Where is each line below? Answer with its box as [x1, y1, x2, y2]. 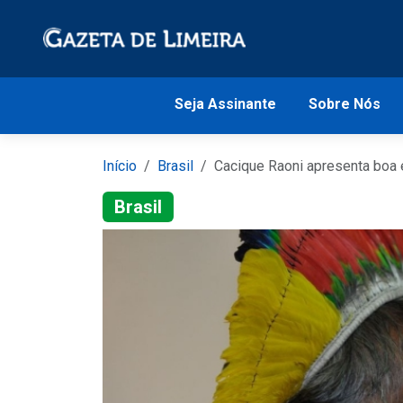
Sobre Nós [308, 95, 381, 112]
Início [103, 157, 137, 175]
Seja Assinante [174, 95, 276, 112]
